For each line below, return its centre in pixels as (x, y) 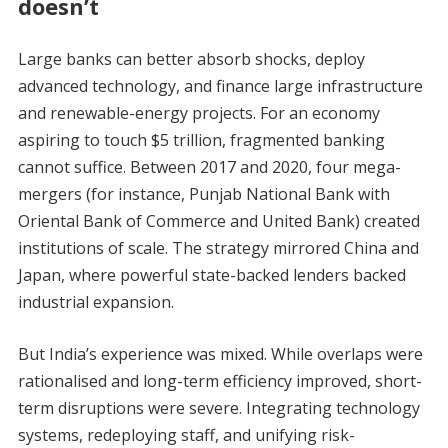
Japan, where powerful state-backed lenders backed (211, 275)
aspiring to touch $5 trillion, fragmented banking (201, 140)
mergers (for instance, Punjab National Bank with (203, 194)
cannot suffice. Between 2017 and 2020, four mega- (209, 167)
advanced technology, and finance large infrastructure (220, 86)
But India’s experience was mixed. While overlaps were (220, 354)
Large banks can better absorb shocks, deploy (191, 59)
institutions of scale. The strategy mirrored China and (218, 248)
